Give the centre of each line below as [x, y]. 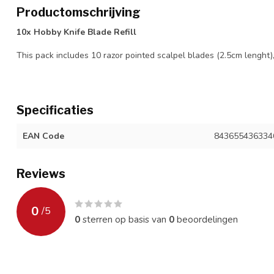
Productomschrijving [79, 12]
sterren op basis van [124, 219]
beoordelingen [206, 219]
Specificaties [55, 110]
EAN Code [43, 136]
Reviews [41, 173]
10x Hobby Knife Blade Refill [76, 32]
